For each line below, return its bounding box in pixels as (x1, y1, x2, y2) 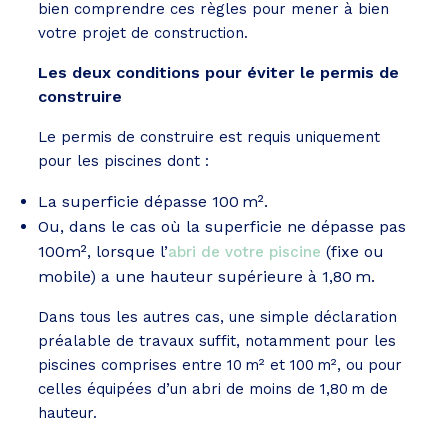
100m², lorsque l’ (38, 242, 168, 262)
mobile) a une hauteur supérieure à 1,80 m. (38, 267, 380, 287)
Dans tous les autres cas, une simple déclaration (38, 308, 397, 327)
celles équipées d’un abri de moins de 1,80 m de (38, 380, 388, 399)
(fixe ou (321, 242, 384, 262)
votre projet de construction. (38, 24, 248, 43)
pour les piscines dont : (38, 152, 214, 171)
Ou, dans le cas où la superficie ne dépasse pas (38, 217, 406, 237)
